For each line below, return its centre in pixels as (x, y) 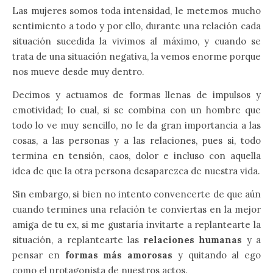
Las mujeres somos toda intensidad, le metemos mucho (136, 11)
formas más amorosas (119, 255)
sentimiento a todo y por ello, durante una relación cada (136, 26)
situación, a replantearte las (78, 240)
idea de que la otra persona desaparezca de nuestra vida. (136, 171)
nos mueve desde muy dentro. (78, 72)
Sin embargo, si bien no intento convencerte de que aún (136, 194)
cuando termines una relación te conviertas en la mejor (136, 209)
